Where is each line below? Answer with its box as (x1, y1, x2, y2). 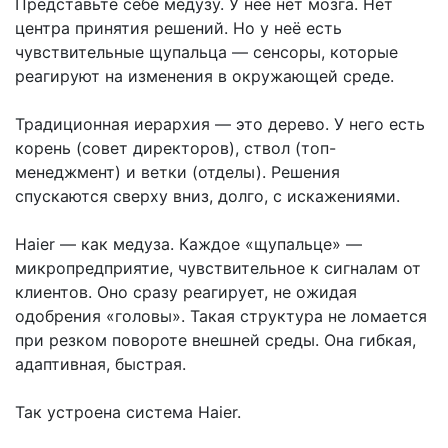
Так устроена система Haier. (15, 402, 241, 423)
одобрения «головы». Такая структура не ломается (15, 306, 427, 327)
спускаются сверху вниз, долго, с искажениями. (15, 186, 400, 207)
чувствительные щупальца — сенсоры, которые (15, 42, 398, 63)
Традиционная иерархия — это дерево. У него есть (15, 114, 425, 135)
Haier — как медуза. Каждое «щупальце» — (15, 234, 362, 255)
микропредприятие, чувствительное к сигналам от (15, 258, 421, 279)
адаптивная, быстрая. (15, 354, 186, 375)
